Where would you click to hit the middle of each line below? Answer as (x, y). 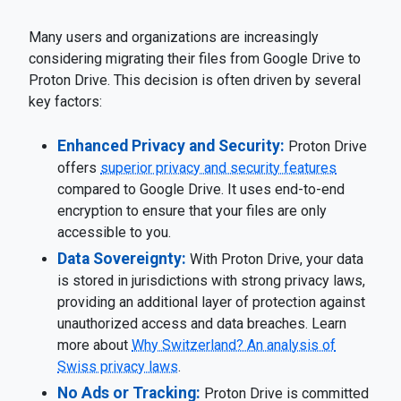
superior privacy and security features (218, 168)
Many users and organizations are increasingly (174, 37)
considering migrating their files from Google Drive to (195, 59)
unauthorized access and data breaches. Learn (202, 324)
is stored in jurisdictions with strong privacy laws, (211, 281)
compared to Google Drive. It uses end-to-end (201, 189)
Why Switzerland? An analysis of (234, 345)
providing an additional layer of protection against (211, 302)
